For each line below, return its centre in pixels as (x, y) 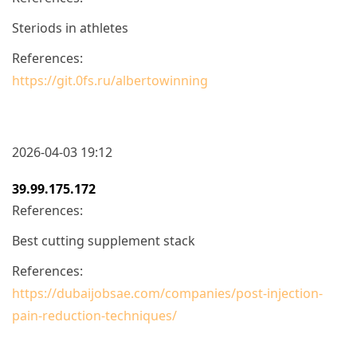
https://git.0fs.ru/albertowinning (110, 80)
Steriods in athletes (70, 27)
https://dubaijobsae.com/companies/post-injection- (167, 293)
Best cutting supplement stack (104, 240)
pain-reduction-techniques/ (94, 315)
